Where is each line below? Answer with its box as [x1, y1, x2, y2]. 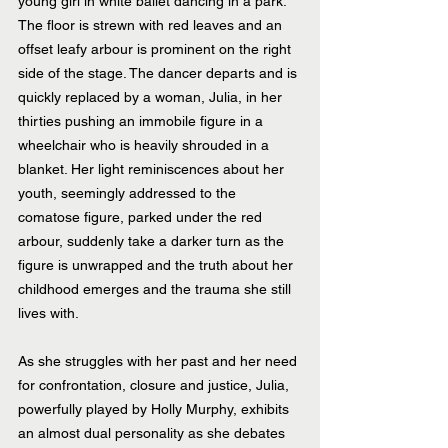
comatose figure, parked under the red [18, 208, 266, 225]
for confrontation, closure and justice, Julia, [18, 376, 293, 393]
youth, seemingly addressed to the [18, 184, 240, 201]
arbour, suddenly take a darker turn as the [18, 232, 288, 249]
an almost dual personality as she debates [18, 424, 289, 441]
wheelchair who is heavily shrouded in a [18, 136, 273, 153]
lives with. [18, 304, 79, 321]
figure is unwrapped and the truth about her [18, 256, 297, 273]
